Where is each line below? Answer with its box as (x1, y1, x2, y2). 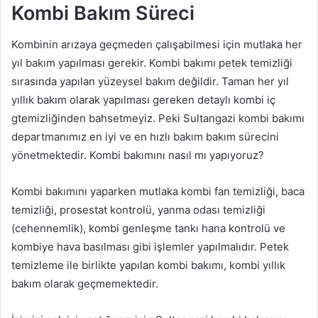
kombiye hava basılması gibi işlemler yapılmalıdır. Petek (11, 240, 289, 254)
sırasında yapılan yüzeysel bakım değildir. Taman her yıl (11, 75, 289, 89)
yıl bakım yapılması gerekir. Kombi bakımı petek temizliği (11, 56, 292, 70)
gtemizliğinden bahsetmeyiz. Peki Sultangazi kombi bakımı (11, 111, 305, 126)
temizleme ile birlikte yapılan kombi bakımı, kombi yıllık (11, 258, 285, 273)
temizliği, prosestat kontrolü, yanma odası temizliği (11, 203, 265, 217)
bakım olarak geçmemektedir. (11, 277, 158, 291)
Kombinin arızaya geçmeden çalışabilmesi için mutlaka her (11, 38, 302, 52)
